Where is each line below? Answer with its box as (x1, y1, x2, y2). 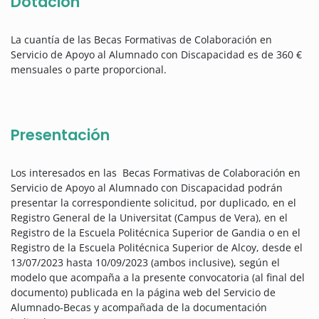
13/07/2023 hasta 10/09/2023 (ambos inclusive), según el (11, 256, 280, 270)
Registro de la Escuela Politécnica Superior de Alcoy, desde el (11, 241, 303, 255)
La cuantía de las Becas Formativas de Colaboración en (11, 33, 272, 47)
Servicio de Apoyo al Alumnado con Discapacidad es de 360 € (11, 48, 302, 62)
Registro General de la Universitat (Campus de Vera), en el (11, 211, 288, 225)
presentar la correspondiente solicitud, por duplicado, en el (11, 196, 296, 210)
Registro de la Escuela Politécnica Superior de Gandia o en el (11, 226, 300, 240)
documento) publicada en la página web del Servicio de (11, 286, 276, 300)
